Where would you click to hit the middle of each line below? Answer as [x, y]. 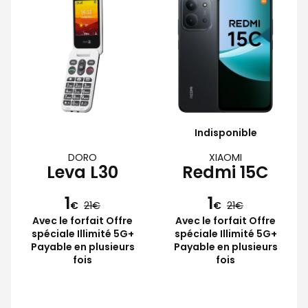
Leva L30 [82, 172]
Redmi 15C [225, 172]
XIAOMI [225, 157]
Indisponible [225, 132]
